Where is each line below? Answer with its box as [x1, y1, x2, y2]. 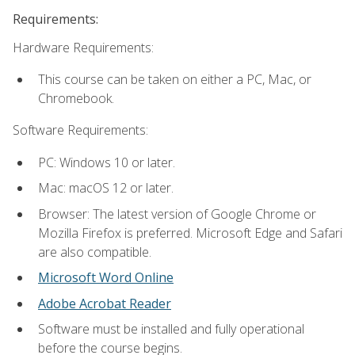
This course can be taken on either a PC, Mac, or [38, 70, 311, 88]
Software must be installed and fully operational [38, 320, 304, 338]
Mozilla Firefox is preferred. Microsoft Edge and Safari [38, 223, 342, 242]
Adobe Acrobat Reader [38, 294, 171, 312]
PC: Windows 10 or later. [38, 153, 175, 171]
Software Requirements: [13, 121, 148, 139]
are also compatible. [38, 242, 151, 261]
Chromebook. [38, 89, 114, 107]
